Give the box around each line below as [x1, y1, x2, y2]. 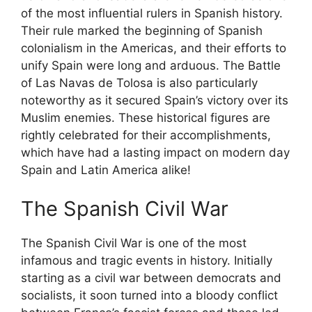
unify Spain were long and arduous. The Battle [21, 58, 281, 73]
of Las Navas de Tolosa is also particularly [21, 76, 258, 91]
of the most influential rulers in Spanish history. [21, 6, 283, 21]
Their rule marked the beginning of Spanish [21, 24, 263, 38]
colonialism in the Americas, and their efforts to [21, 41, 286, 56]
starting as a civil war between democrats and [21, 270, 281, 285]
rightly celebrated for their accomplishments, [21, 128, 271, 143]
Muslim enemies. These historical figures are [21, 111, 270, 125]
